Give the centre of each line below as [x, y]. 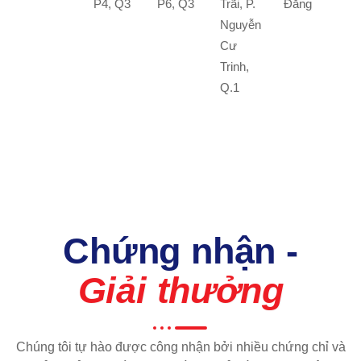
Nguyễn [241, 24]
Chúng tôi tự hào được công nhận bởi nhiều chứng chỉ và [180, 346]
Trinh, [235, 66]
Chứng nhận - [180, 251]
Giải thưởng [180, 290]
